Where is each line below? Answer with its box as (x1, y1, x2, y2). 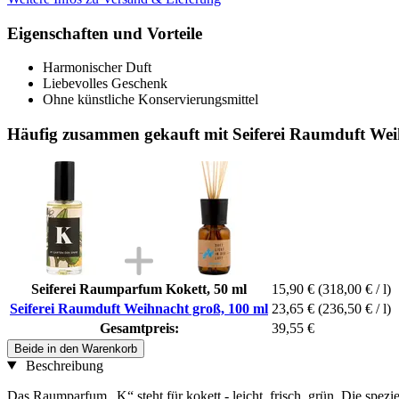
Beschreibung (21, 357, 103, 373)
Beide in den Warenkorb (14, 341, 137, 355)
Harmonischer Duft (43, 60, 151, 76)
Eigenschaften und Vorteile (7, 23, 202, 43)
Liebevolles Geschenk (43, 76, 167, 92)
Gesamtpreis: (99, 320, 179, 336)
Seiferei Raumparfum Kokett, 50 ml (31, 281, 247, 297)
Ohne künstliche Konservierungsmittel (43, 92, 258, 108)
